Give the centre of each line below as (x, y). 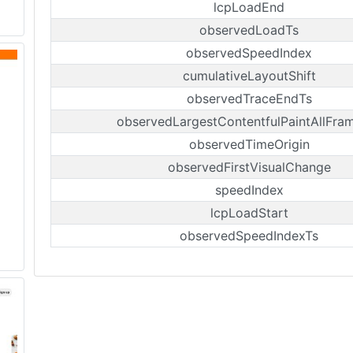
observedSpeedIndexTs (249, 236)
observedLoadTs (249, 30)
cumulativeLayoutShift (249, 76)
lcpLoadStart (249, 213)
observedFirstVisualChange (249, 167)
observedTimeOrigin (249, 144)
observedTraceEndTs (249, 98)
